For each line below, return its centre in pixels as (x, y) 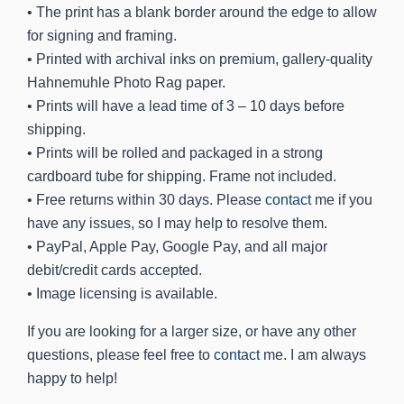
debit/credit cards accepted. (115, 270)
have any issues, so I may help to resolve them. (177, 223)
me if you (342, 200)
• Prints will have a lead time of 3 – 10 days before (186, 106)
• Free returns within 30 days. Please (146, 200)
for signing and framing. (102, 36)
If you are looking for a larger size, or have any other (192, 331)
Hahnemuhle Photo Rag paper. (126, 83)
